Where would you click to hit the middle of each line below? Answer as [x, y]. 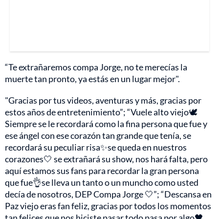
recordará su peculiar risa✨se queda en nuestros [96, 147]
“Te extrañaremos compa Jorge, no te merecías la [96, 67]
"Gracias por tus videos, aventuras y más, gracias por [103, 100]
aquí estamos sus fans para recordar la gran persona [102, 170]
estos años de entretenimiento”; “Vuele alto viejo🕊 [101, 112]
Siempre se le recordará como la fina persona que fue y [106, 123]
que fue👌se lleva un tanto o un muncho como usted [102, 182]
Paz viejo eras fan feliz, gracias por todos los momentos [108, 206]
